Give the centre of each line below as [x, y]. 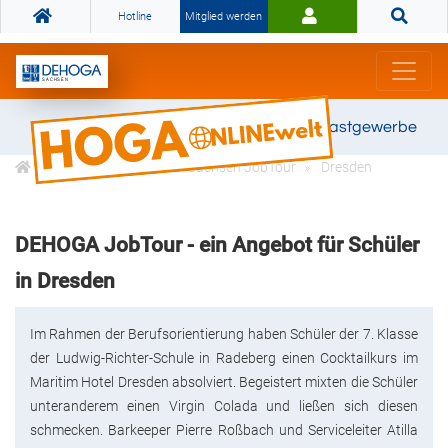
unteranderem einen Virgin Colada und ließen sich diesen [224, 406]
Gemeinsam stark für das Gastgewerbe [274, 127]
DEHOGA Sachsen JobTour [211, 167]
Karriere [79, 167]
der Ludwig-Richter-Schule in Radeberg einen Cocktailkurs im [224, 358]
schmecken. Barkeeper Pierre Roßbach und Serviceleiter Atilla [224, 430]
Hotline [135, 16]
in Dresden [65, 281]
